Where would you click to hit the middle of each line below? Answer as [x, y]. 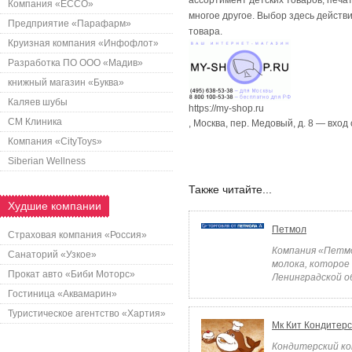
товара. [205, 31]
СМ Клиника [35, 122]
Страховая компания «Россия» [77, 235]
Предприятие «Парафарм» [70, 24]
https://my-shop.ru [226, 108]
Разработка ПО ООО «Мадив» [75, 63]
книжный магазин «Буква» [66, 82]
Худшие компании [55, 206]
